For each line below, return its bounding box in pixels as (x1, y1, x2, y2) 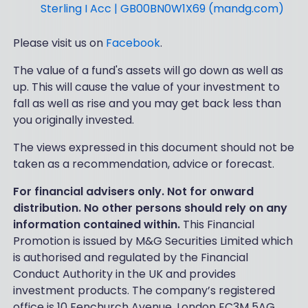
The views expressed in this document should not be (12, 139, 294, 155)
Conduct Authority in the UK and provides (12, 265, 236, 282)
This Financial (179, 216, 254, 232)
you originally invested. (12, 111, 134, 128)
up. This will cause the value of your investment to (12, 78, 280, 95)
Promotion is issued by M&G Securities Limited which (12, 232, 293, 249)
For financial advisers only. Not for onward (12, 183, 254, 199)
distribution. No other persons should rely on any (12, 199, 287, 216)
